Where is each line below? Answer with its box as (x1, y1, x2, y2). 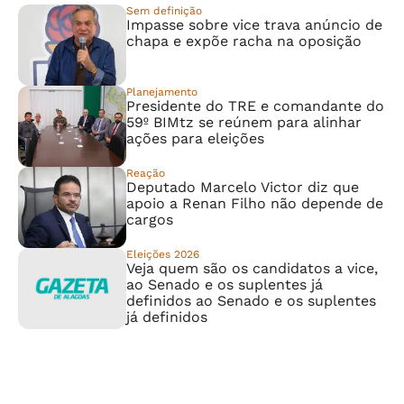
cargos (126, 211, 173, 228)
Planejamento (126, 86, 197, 98)
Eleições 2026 (126, 248, 199, 261)
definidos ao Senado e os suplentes (126, 292, 376, 309)
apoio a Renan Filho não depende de (126, 195, 383, 212)
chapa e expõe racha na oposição (126, 32, 362, 50)
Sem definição (126, 5, 202, 17)
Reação (126, 167, 165, 179)
